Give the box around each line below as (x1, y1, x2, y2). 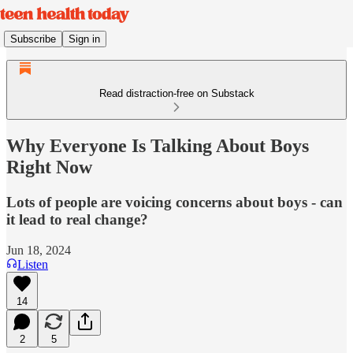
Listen (17, 257, 48, 271)
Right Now (6, 156, 92, 177)
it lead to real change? (6, 210, 148, 228)
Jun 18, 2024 (6, 243, 71, 257)
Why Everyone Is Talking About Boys (6, 135, 309, 156)
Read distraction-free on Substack (98, 87, 255, 99)
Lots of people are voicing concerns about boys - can (6, 193, 343, 210)
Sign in (69, 32, 100, 45)
